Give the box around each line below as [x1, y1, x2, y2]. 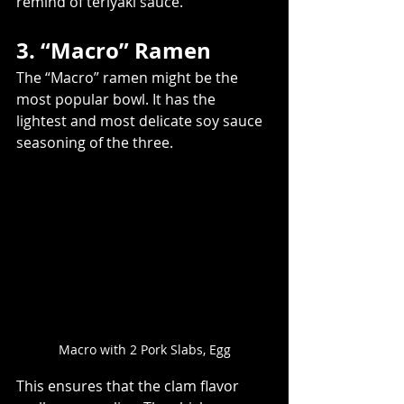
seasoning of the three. [16, 133, 173, 153]
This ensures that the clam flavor [16, 375, 243, 396]
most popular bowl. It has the [16, 89, 219, 110]
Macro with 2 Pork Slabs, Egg [58, 340, 231, 358]
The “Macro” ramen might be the [16, 68, 242, 88]
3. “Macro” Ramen [16, 35, 211, 67]
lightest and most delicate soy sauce [16, 111, 266, 132]
